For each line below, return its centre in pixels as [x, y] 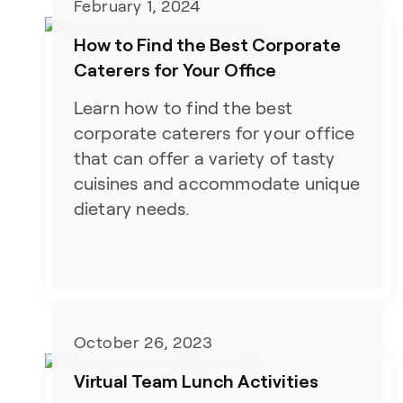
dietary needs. [131, 209]
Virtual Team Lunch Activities [196, 380]
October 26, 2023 [143, 342]
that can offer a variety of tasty [204, 159]
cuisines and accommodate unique [216, 184]
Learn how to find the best [183, 108]
